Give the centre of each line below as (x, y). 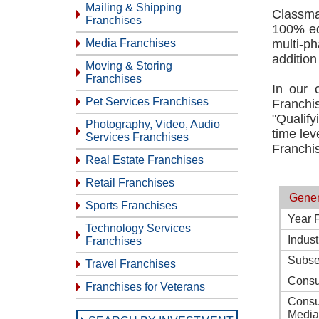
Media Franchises (131, 43)
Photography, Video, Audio (153, 124)
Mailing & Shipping (134, 7)
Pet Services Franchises (147, 101)
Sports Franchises (131, 205)
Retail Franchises (130, 183)
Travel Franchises (131, 264)
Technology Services (138, 228)
